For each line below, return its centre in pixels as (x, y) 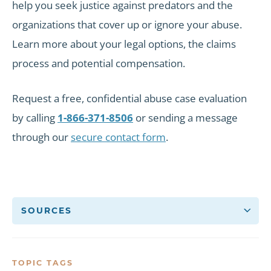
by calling (35, 117)
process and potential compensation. (99, 64)
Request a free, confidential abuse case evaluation (129, 98)
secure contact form (118, 137)
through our (41, 137)
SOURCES (48, 210)
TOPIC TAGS (43, 263)
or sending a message (185, 117)
